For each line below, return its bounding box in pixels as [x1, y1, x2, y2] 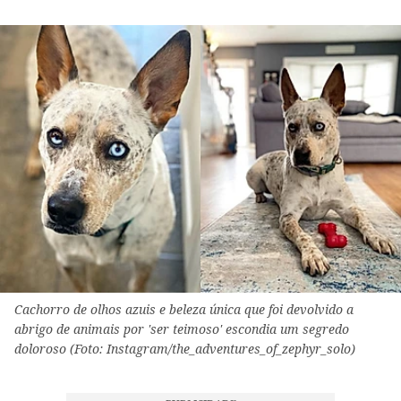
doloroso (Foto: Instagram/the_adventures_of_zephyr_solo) [14, 340, 355, 358]
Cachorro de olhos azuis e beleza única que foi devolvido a [14, 301, 354, 319]
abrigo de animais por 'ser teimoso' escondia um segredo [14, 320, 349, 338]
